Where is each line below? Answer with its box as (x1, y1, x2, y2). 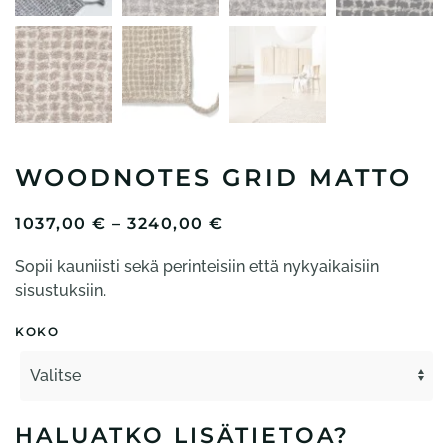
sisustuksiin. (15, 281, 106, 300)
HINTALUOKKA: (222, 213, 369, 232)
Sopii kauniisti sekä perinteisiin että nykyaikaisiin (15, 257, 379, 276)
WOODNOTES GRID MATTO (15, 163, 412, 192)
